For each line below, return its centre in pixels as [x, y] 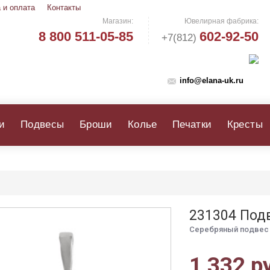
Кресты [245, 124]
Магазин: [118, 21]
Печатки [192, 124]
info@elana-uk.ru [212, 80]
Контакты [64, 8]
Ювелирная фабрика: [221, 21]
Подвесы [42, 124]
